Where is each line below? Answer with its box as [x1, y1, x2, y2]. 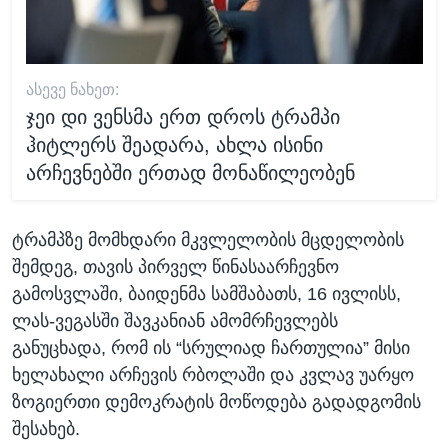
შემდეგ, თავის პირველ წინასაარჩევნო [12, 257, 339, 277]
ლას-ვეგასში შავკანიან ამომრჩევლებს [12, 311, 338, 331]
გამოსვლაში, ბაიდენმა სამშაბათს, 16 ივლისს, [12, 284, 401, 304]
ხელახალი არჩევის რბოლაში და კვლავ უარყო [12, 365, 414, 385]
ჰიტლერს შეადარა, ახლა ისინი [25, 133, 323, 156]
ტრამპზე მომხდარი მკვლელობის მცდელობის [12, 230, 404, 250]
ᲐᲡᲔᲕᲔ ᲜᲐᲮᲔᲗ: [25, 80, 119, 98]
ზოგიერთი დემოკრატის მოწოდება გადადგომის [12, 392, 421, 412]
